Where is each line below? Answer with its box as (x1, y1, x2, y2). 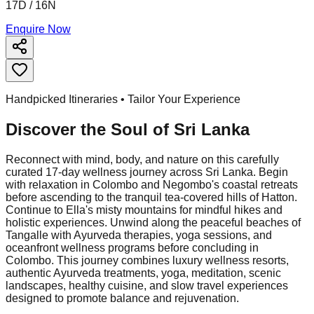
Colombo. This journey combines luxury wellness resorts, (6, 254, 289, 266)
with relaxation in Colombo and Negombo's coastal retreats (6, 178, 298, 191)
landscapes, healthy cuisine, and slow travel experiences (6, 279, 288, 292)
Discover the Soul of (6, 119, 174, 139)
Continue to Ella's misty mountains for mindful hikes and (6, 203, 282, 216)
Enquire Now (6, 22, 71, 35)
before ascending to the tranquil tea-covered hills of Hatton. (6, 191, 297, 203)
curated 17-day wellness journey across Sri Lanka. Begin (6, 165, 288, 178)
